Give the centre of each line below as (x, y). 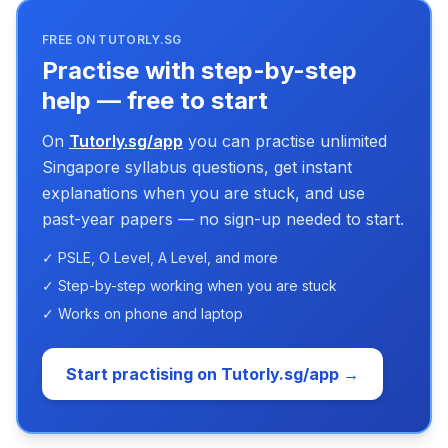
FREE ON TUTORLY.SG (112, 39)
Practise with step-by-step (199, 70)
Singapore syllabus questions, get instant (197, 166)
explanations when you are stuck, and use (203, 192)
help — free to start (155, 100)
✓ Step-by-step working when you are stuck (189, 285)
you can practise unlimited (287, 140)
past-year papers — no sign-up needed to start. (223, 218)
